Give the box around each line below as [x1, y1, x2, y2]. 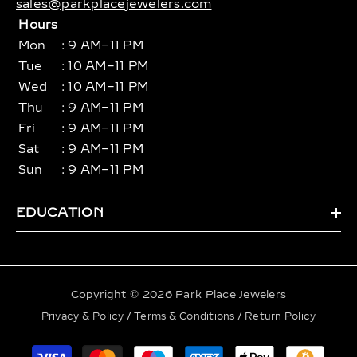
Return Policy [245, 311, 316, 323]
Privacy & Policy [41, 311, 127, 323]
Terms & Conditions [134, 311, 237, 323]
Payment [178, 343, 225, 355]
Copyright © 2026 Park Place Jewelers [70, 288, 287, 301]
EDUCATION [16, 205, 104, 221]
